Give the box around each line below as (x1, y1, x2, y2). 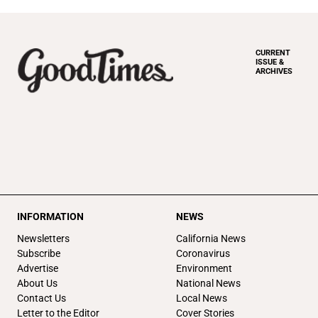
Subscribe (17, 247, 60, 259)
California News (176, 232, 246, 244)
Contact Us (17, 292, 66, 304)
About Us (17, 277, 57, 289)
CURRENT (256, 48, 290, 57)
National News (176, 277, 241, 289)
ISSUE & (256, 57, 284, 67)
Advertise (17, 262, 58, 274)
